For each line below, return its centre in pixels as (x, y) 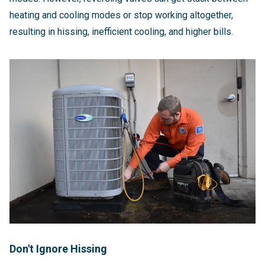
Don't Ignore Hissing (58, 248)
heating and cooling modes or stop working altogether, (121, 15)
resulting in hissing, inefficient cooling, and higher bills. (121, 32)
